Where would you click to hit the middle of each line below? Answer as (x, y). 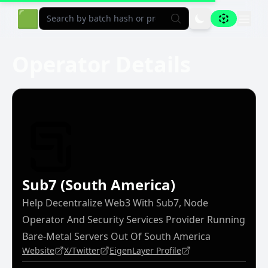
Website (38, 250)
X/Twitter (82, 250)
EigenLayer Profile (145, 250)
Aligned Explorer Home (135, 18)
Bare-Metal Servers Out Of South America (116, 236)
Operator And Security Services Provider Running (134, 220)
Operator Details (101, 64)
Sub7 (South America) (99, 185)
